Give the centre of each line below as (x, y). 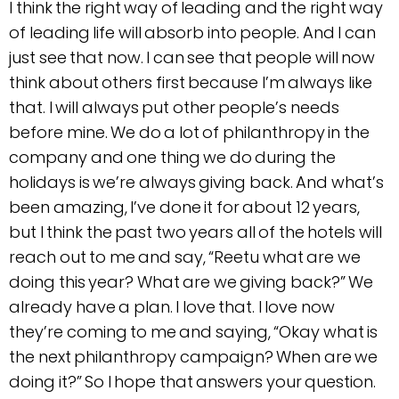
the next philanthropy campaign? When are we (193, 357)
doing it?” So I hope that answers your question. (192, 382)
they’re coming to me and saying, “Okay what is (193, 332)
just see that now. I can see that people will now (192, 58)
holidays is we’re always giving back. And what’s (196, 183)
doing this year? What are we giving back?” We (191, 282)
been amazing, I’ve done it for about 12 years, (184, 208)
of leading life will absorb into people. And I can (192, 33)
